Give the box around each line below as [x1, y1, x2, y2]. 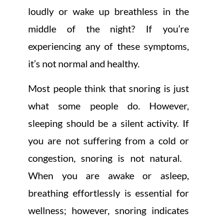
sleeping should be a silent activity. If [28, 117, 189, 129]
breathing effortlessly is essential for [28, 187, 189, 199]
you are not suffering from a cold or [28, 135, 189, 147]
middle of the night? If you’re [28, 23, 189, 35]
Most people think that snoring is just [28, 82, 189, 94]
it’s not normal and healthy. [28, 58, 139, 70]
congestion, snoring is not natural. [28, 152, 189, 164]
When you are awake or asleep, [28, 170, 189, 182]
